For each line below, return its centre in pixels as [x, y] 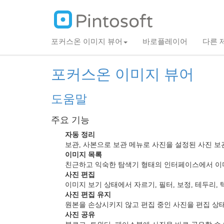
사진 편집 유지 [88, 194]
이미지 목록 [83, 154]
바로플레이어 [165, 41]
